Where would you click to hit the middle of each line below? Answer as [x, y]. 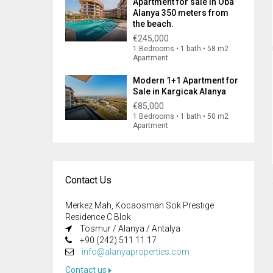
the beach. [153, 24]
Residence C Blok [98, 217]
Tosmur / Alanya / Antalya [129, 229]
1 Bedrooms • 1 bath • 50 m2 [181, 116]
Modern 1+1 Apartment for [186, 80]
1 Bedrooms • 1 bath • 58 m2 [181, 49]
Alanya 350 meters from [181, 13]
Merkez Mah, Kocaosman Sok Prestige [140, 205]
